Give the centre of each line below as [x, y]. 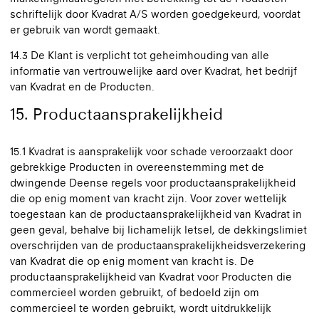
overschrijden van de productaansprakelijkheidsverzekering [158, 245]
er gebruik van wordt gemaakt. [85, 30]
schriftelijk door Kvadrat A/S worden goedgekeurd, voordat [155, 14]
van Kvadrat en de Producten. [82, 87]
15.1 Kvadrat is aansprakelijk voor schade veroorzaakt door [151, 151]
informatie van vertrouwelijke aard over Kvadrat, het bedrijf [153, 71]
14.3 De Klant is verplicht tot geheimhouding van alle [140, 55]
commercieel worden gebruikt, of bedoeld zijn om [135, 292]
